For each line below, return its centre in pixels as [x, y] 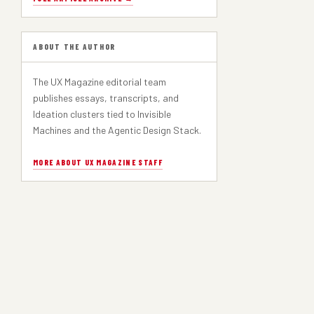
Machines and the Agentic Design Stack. [117, 130]
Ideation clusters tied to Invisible [102, 114]
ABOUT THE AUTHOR [75, 47]
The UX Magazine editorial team [100, 82]
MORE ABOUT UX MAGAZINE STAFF [98, 162]
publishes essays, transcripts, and [106, 98]
